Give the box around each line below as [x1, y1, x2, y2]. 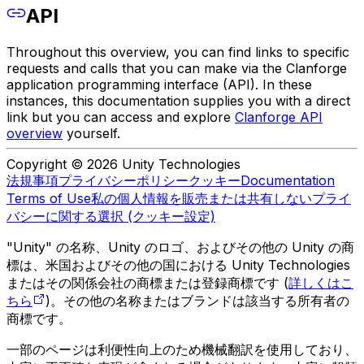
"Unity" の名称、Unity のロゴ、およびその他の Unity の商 [6, 238, 354, 255]
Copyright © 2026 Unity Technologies [6, 155, 240, 172]
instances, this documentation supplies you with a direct [6, 92, 350, 109]
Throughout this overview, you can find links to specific [6, 43, 349, 60]
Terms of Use [6, 189, 91, 206]
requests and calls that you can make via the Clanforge [6, 59, 347, 76]
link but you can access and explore [6, 108, 235, 125]
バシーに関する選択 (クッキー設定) [6, 207, 215, 224]
